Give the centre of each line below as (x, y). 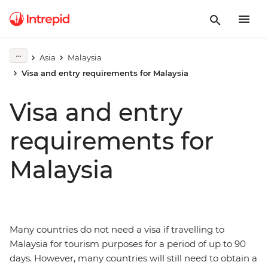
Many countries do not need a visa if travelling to (117, 229)
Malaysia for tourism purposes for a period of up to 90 (128, 244)
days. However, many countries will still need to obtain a (133, 258)
